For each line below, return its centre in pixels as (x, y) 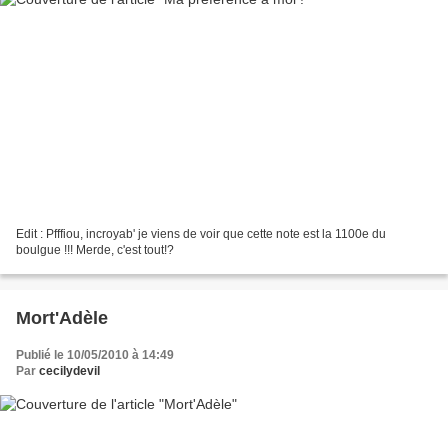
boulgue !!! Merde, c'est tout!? (95, 249)
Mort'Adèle (62, 317)
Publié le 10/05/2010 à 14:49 (95, 354)
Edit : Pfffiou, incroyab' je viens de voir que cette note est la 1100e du (201, 233)
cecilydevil (69, 370)
